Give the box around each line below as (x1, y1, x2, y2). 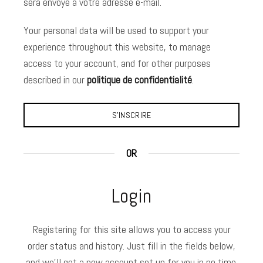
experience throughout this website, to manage (23, 40, 211, 53)
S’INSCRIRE (112, 110, 151, 120)
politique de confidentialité (87, 73, 192, 86)
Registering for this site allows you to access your (32, 222, 231, 236)
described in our (23, 73, 87, 86)
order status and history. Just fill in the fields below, (28, 239, 235, 252)
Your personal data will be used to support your (23, 23, 209, 37)
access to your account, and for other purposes (23, 56, 211, 70)
